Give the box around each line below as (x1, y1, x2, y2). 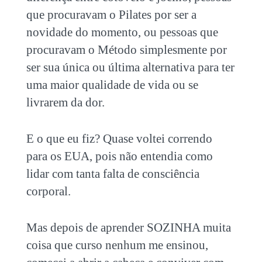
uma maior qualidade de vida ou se (26, 77, 198, 92)
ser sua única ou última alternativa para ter (26, 60, 235, 74)
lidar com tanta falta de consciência (26, 166, 199, 181)
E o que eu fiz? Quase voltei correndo (26, 131, 212, 146)
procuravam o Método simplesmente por (26, 42, 227, 57)
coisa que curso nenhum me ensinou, (26, 237, 208, 252)
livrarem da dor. (26, 95, 105, 109)
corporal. (26, 184, 71, 198)
